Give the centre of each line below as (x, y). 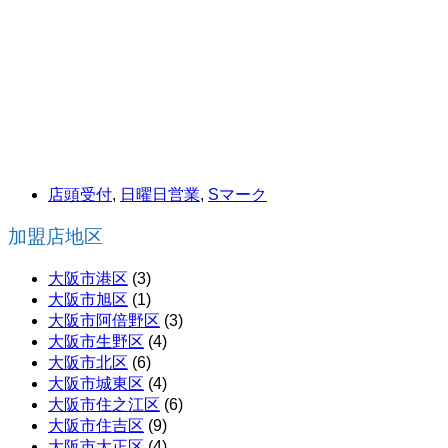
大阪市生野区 (96, 342)
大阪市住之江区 (104, 405)
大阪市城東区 (96, 384)
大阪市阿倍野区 (104, 321)
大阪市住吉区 (96, 426)
